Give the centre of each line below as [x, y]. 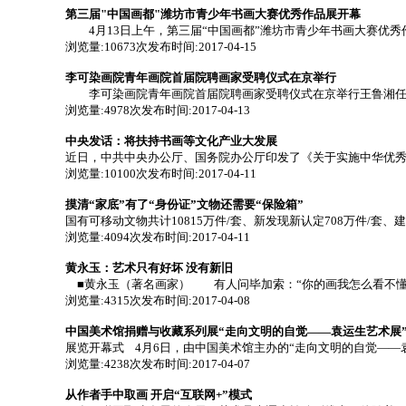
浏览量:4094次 [103, 237]
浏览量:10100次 [106, 174]
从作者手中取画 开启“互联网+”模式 [159, 395]
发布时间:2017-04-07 [196, 364]
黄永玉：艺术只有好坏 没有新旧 [149, 268]
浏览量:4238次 [103, 364]
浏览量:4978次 [103, 110]
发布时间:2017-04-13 [196, 110]
